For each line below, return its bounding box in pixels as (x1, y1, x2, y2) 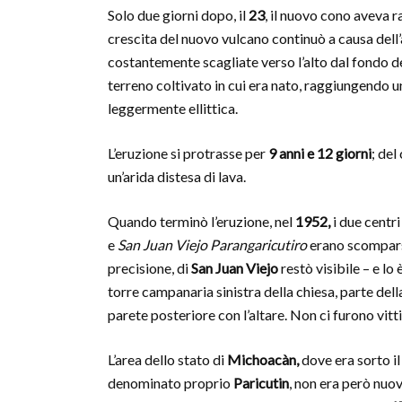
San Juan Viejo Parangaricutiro (118, 236, 307, 253)
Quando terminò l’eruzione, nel (108, 213, 295, 230)
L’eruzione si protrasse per (108, 144, 268, 162)
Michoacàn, (227, 351, 299, 368)
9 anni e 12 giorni (268, 144, 371, 162)
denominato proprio (108, 374, 233, 391)
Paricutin (233, 374, 289, 391)
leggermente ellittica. (108, 100, 238, 117)
